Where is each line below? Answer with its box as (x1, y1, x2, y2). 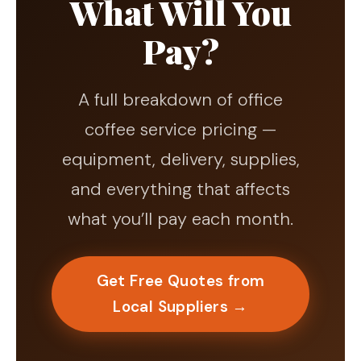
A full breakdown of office (78, 87, 283, 111)
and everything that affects (71, 176, 290, 201)
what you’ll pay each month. (68, 206, 293, 230)
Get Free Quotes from (96, 270, 265, 291)
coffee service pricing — (85, 117, 276, 141)
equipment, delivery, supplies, (61, 147, 300, 171)
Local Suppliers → (113, 296, 248, 317)
